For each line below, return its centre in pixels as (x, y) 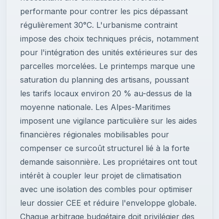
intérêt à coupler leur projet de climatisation (101, 176)
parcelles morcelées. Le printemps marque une (108, 66)
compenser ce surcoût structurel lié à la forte (105, 148)
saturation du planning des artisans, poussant (104, 80)
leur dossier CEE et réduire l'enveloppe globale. (108, 203)
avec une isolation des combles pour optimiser (106, 189)
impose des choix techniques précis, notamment (109, 39)
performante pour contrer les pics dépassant (104, 11)
